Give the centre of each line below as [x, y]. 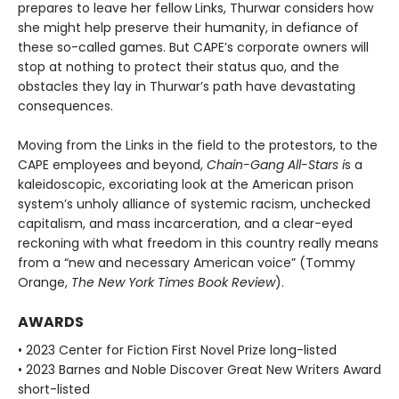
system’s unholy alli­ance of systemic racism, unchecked [194, 204]
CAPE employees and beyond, [112, 164]
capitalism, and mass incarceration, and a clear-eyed [185, 223]
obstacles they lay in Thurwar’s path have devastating [187, 86]
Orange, [45, 282]
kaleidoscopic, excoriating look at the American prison [186, 184]
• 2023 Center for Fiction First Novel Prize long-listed [177, 350]
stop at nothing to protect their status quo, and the [179, 66]
